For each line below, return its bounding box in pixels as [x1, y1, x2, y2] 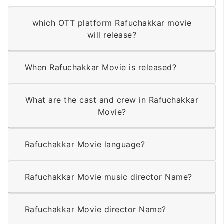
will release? [87, 30, 137, 40]
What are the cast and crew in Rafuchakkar [25, 95, 199, 105]
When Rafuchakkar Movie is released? [24, 62, 177, 73]
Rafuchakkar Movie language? [24, 139, 145, 150]
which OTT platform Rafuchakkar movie [32, 18, 192, 28]
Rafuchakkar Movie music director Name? [24, 172, 192, 182]
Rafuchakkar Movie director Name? [24, 204, 166, 215]
